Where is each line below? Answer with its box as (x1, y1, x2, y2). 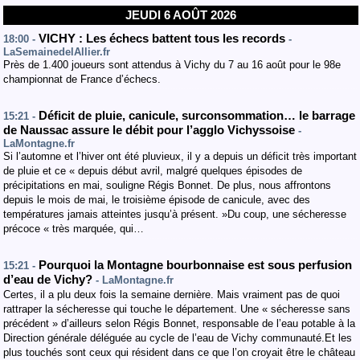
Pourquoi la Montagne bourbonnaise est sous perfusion (39, 259, 352, 272)
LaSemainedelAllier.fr (3, 46, 110, 58)
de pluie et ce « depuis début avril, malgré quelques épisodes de (3, 165, 302, 177)
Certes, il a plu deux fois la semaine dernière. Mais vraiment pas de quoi (3, 288, 340, 301)
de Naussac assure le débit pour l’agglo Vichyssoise (3, 124, 298, 137)
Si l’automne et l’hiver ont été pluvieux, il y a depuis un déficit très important (3, 150, 357, 162)
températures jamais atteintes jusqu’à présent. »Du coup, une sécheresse (3, 208, 346, 220)
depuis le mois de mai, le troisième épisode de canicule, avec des (3, 194, 310, 206)
